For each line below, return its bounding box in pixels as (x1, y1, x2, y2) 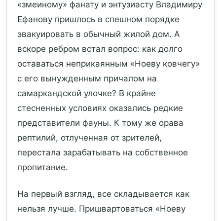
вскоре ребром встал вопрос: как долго (17, 44, 183, 54)
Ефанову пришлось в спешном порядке (17, 14, 180, 25)
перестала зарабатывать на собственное (17, 147, 188, 158)
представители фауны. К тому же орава (17, 118, 184, 128)
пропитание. (17, 162, 68, 173)
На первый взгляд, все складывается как (17, 189, 189, 199)
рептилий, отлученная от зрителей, (17, 133, 162, 143)
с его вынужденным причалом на (17, 74, 157, 84)
